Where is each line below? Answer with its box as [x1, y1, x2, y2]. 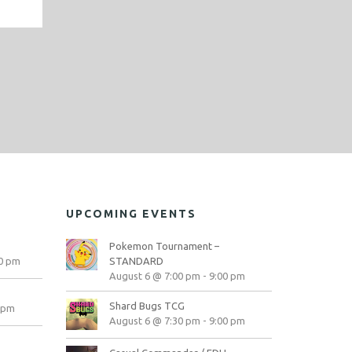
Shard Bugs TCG [108, 300, 185, 311]
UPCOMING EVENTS [65, 207, 196, 220]
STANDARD [108, 255, 163, 266]
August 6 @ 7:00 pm [108, 270, 200, 281]
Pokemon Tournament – [108, 240, 219, 251]
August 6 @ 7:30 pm [108, 315, 200, 326]
